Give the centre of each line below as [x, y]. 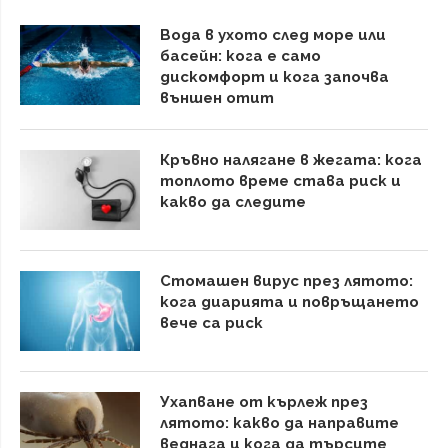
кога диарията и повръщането [289, 302]
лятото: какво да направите [279, 423]
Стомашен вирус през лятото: [286, 281]
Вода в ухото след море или [273, 35]
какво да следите [233, 202]
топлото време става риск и [280, 181]
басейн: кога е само [240, 56]
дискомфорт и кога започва [274, 77]
